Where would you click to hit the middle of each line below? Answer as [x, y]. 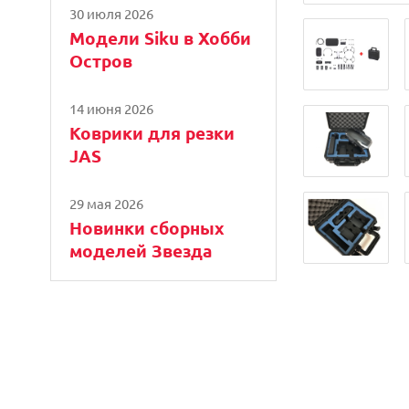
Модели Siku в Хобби [160, 37]
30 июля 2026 [111, 13]
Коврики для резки [152, 132]
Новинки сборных [147, 227]
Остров [101, 60]
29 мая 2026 [106, 203]
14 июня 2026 [111, 108]
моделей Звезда [141, 250]
